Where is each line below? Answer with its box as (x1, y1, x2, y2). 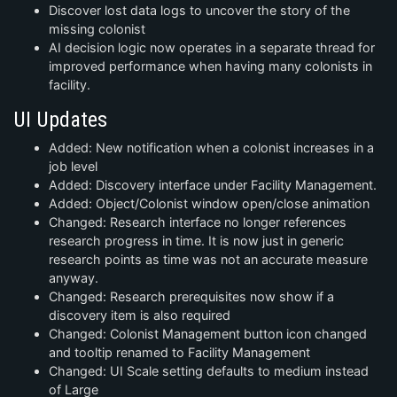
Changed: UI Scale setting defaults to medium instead (49, 363, 369, 379)
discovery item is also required (49, 307, 230, 323)
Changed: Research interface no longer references (49, 214, 346, 230)
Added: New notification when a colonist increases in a (49, 140, 374, 156)
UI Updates (13, 107, 107, 133)
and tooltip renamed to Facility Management (49, 345, 310, 361)
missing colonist (49, 21, 145, 37)
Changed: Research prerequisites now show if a (49, 289, 334, 305)
